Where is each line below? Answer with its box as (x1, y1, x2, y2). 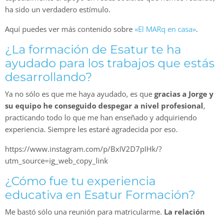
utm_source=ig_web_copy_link (5, 156, 108, 166)
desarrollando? (5, 70, 92, 84)
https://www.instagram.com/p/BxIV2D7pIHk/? (5, 144, 162, 154)
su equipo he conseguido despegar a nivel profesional (5, 101, 203, 111)
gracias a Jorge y (154, 89, 214, 99)
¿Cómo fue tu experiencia (5, 174, 156, 189)
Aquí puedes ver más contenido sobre (5, 24, 135, 34)
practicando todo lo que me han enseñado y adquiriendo (5, 112, 197, 123)
